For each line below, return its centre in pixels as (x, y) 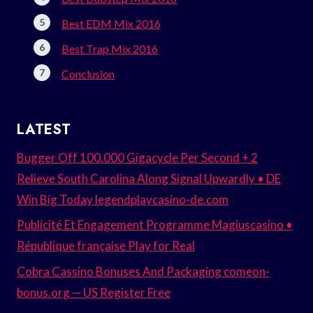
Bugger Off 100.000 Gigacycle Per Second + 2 (137, 157)
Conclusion (88, 73)
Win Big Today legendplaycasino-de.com (123, 199)
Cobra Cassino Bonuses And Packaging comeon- (143, 272)
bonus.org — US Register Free (94, 293)
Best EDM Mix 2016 (111, 23)
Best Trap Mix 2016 (110, 48)
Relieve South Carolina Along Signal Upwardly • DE (149, 178)
